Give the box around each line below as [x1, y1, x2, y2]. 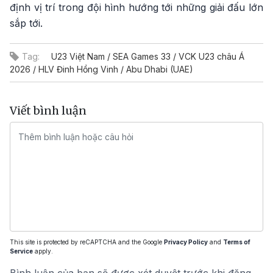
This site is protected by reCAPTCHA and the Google [10, 238, 164, 246]
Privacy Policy [164, 238, 208, 246]
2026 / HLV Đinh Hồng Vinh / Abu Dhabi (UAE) [10, 63, 193, 74]
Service [10, 247, 33, 255]
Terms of [223, 238, 250, 246]
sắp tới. [10, 16, 43, 29]
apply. [33, 247, 53, 255]
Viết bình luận [10, 103, 87, 118]
